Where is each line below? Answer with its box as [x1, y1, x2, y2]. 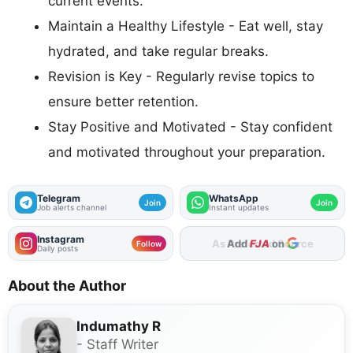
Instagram [37, 232, 84, 245]
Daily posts [37, 243, 78, 253]
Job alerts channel [37, 202, 106, 212]
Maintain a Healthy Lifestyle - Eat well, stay [48, 18, 323, 35]
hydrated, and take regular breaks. [48, 43, 269, 60]
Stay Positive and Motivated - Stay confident [48, 119, 333, 136]
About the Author [8, 277, 126, 294]
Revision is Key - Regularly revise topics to [48, 69, 314, 85]
